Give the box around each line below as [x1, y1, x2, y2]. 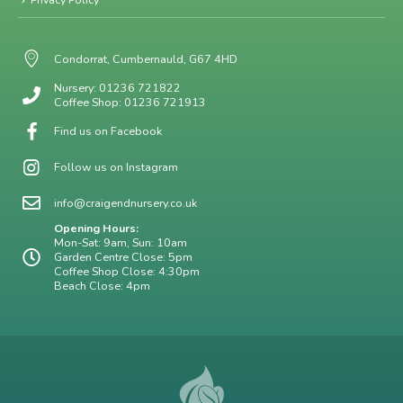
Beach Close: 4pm [54, 278, 150, 294]
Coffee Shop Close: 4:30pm [54, 264, 200, 280]
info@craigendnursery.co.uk [54, 195, 197, 211]
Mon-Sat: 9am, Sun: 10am [54, 235, 187, 251]
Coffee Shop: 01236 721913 [54, 94, 206, 111]
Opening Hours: [54, 220, 139, 237]
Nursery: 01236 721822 [54, 80, 181, 96]
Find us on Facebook [54, 123, 162, 139]
